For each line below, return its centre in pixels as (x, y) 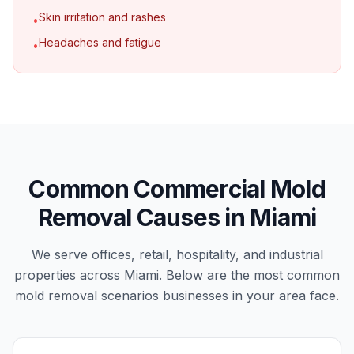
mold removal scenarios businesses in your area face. (177, 296)
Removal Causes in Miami (177, 217)
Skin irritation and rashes (102, 17)
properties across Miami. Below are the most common (177, 275)
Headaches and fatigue (100, 42)
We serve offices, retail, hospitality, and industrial (177, 254)
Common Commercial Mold (177, 189)
